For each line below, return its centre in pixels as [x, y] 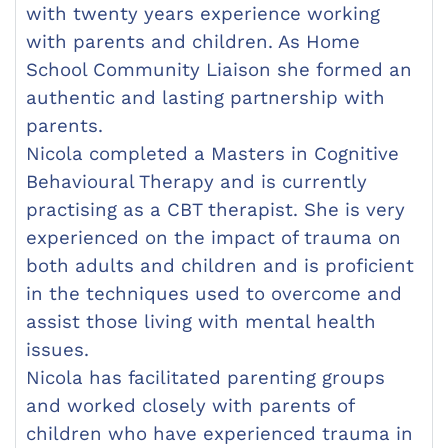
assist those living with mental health [201, 322]
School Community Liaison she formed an [219, 70]
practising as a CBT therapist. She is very [215, 210]
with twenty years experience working [203, 14]
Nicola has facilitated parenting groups [205, 378]
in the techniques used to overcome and [214, 294]
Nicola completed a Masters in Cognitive [212, 154]
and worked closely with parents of [190, 406]
